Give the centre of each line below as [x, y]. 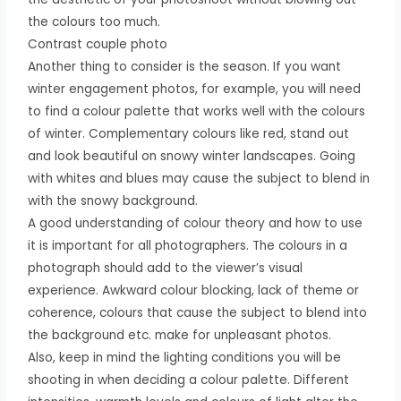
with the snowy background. [113, 200]
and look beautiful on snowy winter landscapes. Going [192, 156]
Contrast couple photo [98, 44]
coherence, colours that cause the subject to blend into [198, 312]
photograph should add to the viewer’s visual [166, 268]
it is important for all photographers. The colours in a [188, 245]
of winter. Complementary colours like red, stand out [189, 133]
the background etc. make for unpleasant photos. [180, 335]
